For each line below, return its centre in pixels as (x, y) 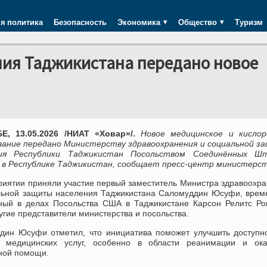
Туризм (249, 22)
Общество (198, 22)
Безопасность (80, 22)
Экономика (139, 22)
